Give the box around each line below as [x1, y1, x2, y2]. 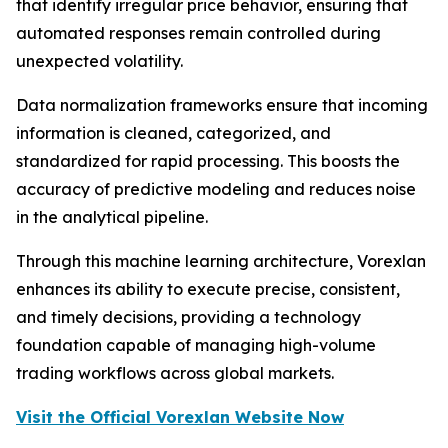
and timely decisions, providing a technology [16, 307, 361, 328]
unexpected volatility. [16, 51, 183, 72]
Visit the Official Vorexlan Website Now [16, 407, 344, 428]
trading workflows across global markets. [16, 363, 334, 384]
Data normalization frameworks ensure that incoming [16, 95, 428, 116]
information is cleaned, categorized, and [16, 123, 331, 144]
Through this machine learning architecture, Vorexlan [16, 251, 426, 272]
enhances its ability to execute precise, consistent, [16, 279, 400, 300]
